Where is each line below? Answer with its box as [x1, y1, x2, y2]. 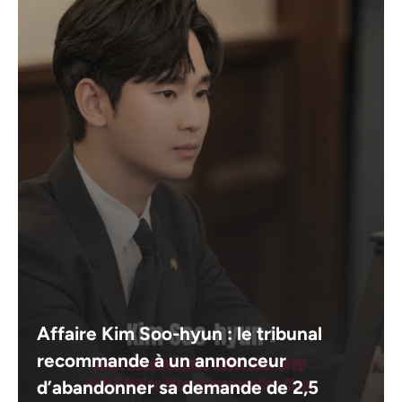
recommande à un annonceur [37, 348, 287, 371]
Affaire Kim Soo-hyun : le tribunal [37, 321, 323, 345]
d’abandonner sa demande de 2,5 [37, 375, 319, 398]
